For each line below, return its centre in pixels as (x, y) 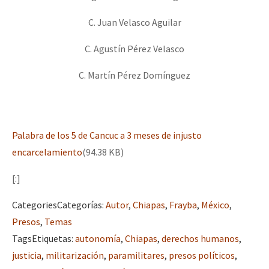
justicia (27, 255)
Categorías (80, 204)
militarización (75, 255)
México (215, 204)
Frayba (183, 204)
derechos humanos (200, 238)
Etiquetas (52, 238)
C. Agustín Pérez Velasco (134, 48)
